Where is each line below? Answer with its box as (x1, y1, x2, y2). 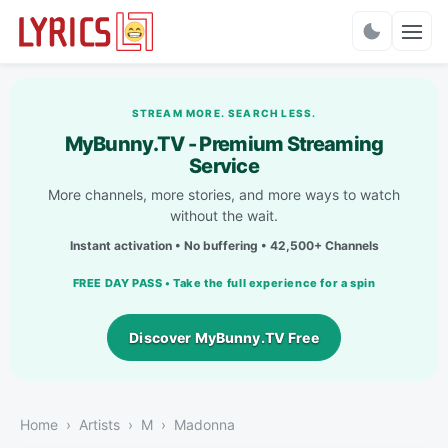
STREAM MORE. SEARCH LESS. (131, 106, 317, 119)
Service (188, 153, 260, 178)
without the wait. (170, 206, 278, 224)
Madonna (174, 415, 235, 433)
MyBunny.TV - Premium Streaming (64, 131, 384, 156)
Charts (198, 30, 250, 51)
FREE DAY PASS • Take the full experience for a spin (72, 275, 376, 290)
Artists (79, 415, 120, 433)
